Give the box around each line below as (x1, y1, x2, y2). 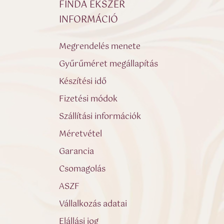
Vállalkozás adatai (59, 197, 127, 211)
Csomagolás (59, 162, 106, 176)
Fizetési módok (59, 92, 118, 106)
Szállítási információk (59, 109, 141, 123)
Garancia (59, 144, 94, 158)
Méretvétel (59, 127, 102, 141)
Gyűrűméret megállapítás (59, 57, 158, 71)
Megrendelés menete (59, 39, 141, 53)
